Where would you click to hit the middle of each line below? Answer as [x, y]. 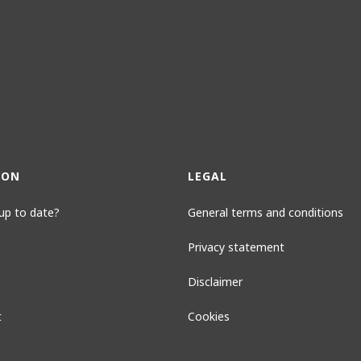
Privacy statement [236, 247]
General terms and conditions [266, 212]
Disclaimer [215, 281]
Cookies [209, 316]
